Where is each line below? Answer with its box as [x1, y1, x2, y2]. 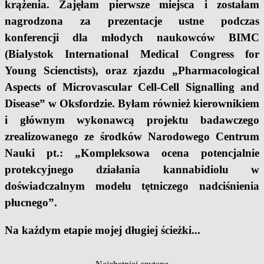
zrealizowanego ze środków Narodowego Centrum [5, 130, 259, 143]
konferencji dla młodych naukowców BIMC [5, 31, 259, 44]
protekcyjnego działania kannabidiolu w [5, 163, 259, 176]
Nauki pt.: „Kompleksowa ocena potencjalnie [5, 147, 259, 160]
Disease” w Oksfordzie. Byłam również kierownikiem [5, 97, 259, 110]
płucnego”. [5, 196, 57, 209]
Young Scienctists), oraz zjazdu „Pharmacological [5, 64, 259, 77]
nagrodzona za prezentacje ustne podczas [5, 15, 259, 28]
